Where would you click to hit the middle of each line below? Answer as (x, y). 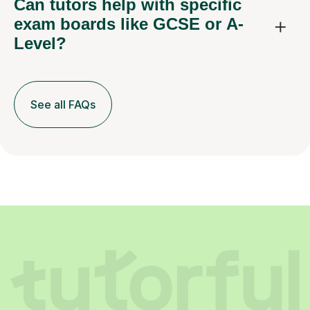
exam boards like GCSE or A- (129, 24)
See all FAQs (63, 105)
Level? (40, 44)
